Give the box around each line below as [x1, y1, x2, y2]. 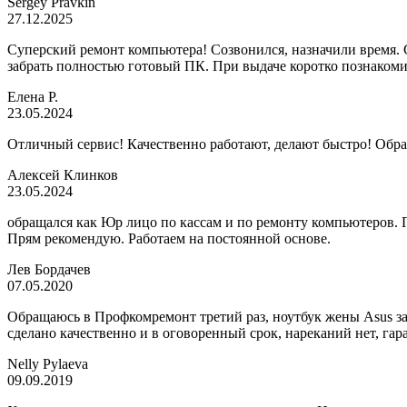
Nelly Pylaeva [7, 356, 88, 372]
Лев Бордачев [7, 262, 91, 277]
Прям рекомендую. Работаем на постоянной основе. [7, 231, 331, 246]
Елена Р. [7, 89, 58, 104]
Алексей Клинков [7, 167, 118, 183]
